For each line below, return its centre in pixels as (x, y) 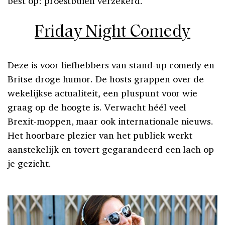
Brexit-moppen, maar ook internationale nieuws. (111, 121)
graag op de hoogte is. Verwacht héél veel (97, 107)
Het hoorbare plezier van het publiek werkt (100, 135)
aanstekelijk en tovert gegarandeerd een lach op (111, 149)
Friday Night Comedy (113, 32)
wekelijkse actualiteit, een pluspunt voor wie (103, 93)
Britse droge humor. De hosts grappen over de (106, 79)
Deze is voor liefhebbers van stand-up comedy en (111, 65)
